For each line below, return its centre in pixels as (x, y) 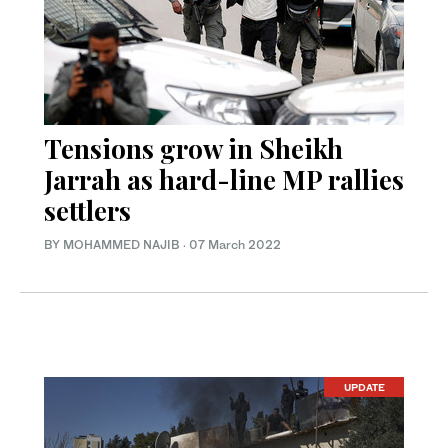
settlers (87, 210)
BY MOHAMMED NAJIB (113, 244)
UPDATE (364, 387)
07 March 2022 (235, 244)
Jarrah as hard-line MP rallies (224, 179)
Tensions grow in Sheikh (193, 148)
